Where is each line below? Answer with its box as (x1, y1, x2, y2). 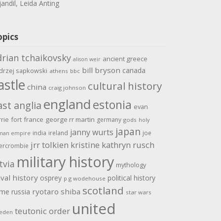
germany (96, 115, 121, 124)
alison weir (73, 56, 101, 63)
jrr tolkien (30, 139, 69, 151)
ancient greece (102, 54, 147, 64)
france (23, 115, 43, 124)
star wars (125, 188, 151, 196)
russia (11, 187, 30, 197)
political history (107, 173, 155, 183)
